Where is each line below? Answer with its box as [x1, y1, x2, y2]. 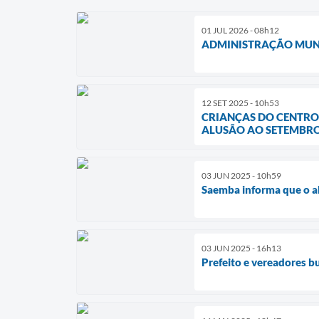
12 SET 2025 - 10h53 [202, 98, 279, 109]
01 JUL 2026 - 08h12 [202, 25, 279, 36]
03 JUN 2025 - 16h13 [202, 243, 281, 254]
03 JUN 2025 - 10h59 [202, 170, 281, 182]
